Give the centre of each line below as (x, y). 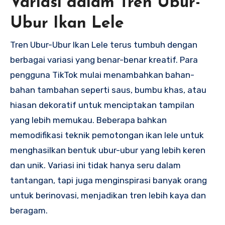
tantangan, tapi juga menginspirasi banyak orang (108, 181)
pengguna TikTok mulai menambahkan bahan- (102, 75)
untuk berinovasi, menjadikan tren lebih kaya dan (108, 196)
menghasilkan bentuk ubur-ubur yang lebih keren (108, 150)
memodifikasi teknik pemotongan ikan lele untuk (107, 135)
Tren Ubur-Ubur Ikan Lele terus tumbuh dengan (104, 45)
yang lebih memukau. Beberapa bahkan (88, 120)
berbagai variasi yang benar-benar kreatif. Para (104, 60)
